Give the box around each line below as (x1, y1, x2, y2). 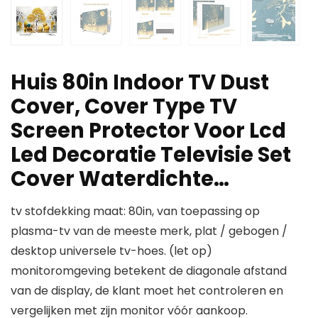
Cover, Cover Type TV (11, 92, 237, 121)
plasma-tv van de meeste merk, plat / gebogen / (11, 223, 287, 240)
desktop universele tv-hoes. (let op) (11, 243, 212, 260)
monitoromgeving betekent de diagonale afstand (11, 263, 287, 280)
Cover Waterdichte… (11, 165, 229, 194)
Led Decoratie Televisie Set (11, 141, 291, 170)
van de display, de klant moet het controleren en (11, 283, 283, 300)
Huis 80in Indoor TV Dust (11, 68, 269, 97)
